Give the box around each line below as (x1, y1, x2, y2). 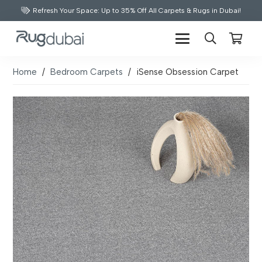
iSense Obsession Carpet (136, 67, 239, 77)
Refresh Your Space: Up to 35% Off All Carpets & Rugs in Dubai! (32, 6, 241, 15)
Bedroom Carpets (50, 67, 123, 77)
